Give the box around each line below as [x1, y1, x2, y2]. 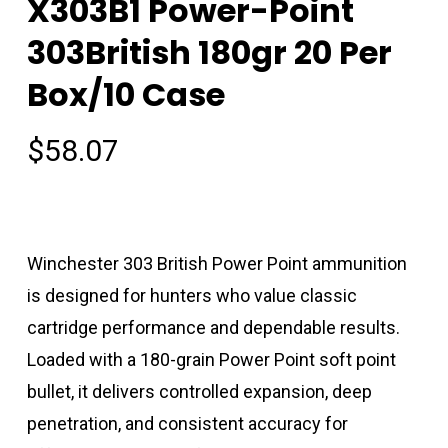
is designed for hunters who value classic [26, 285, 357, 307]
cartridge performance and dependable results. [26, 317, 400, 339]
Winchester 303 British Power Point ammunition [26, 253, 407, 275]
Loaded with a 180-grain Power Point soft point [26, 349, 396, 371]
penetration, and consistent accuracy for [26, 413, 348, 435]
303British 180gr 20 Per [26, 30, 392, 76]
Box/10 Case [26, 72, 225, 118]
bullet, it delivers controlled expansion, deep [26, 381, 372, 403]
